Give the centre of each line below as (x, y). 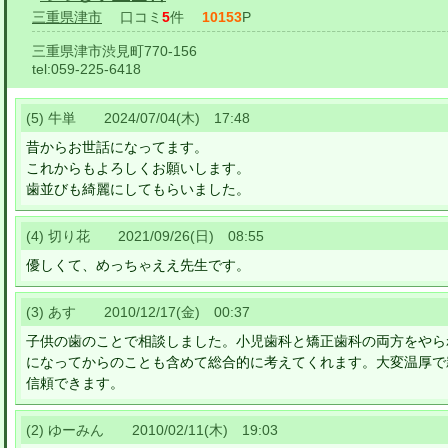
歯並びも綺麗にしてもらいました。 (138, 189)
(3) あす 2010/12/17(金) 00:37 (138, 312)
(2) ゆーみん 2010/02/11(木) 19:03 (152, 430)
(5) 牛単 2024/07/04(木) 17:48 (138, 118)
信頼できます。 (75, 383)
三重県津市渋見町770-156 (114, 51)
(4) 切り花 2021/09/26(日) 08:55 (145, 236)
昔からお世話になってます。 (117, 147)
